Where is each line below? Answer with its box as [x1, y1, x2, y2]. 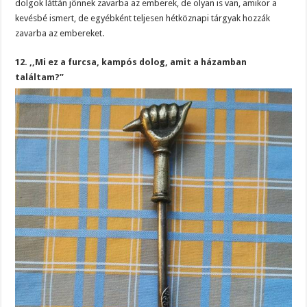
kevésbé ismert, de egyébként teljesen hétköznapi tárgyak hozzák [15, 13, 271, 23]
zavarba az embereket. [15, 28, 105, 38]
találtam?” [15, 72, 64, 82]
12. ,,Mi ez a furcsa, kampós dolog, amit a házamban [15, 57, 247, 67]
